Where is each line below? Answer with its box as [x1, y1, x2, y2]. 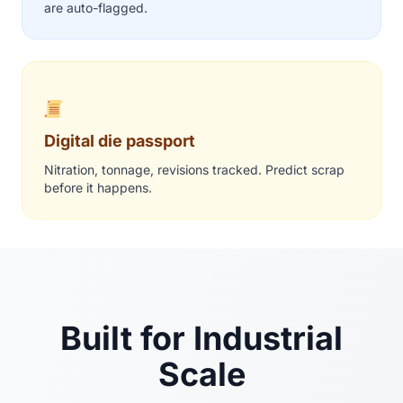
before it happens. [44, 180, 152, 196]
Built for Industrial [60, 318, 343, 359]
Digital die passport [44, 131, 195, 151]
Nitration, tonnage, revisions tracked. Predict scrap [44, 162, 345, 178]
